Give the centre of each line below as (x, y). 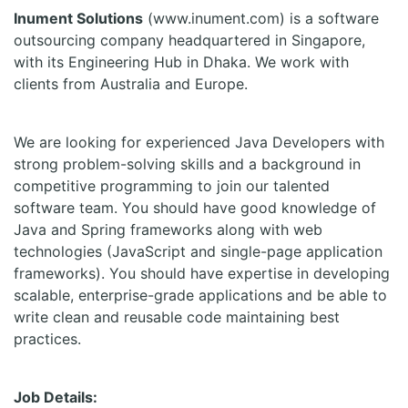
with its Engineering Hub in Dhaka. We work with (181, 62)
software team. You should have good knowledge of (195, 208)
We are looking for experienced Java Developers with (199, 142)
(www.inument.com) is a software (261, 18)
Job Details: (56, 397)
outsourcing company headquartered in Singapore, (189, 40)
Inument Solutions (78, 18)
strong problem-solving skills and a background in (187, 164)
